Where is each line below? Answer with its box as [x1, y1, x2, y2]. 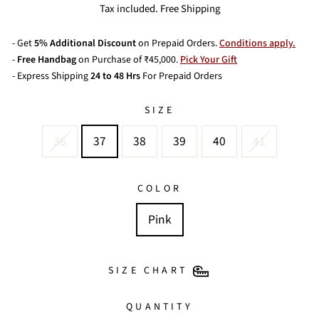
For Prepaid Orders [140, 69, 222, 83]
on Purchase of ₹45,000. [76, 53, 180, 67]
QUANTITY [126, 299, 193, 314]
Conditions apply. [219, 36, 296, 51]
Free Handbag [17, 53, 76, 67]
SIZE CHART [108, 263, 187, 278]
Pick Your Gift [180, 53, 237, 67]
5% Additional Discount [34, 36, 136, 51]
